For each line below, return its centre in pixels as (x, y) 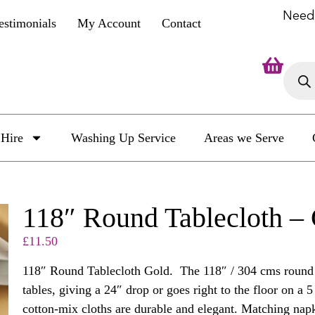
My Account (109, 23)
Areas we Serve (244, 138)
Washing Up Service (123, 138)
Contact (182, 23)
